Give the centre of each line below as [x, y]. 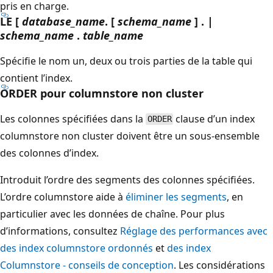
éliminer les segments [176, 197]
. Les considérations [219, 265]
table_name [113, 35]
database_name [63, 21]
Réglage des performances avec [194, 231]
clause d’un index [214, 119]
